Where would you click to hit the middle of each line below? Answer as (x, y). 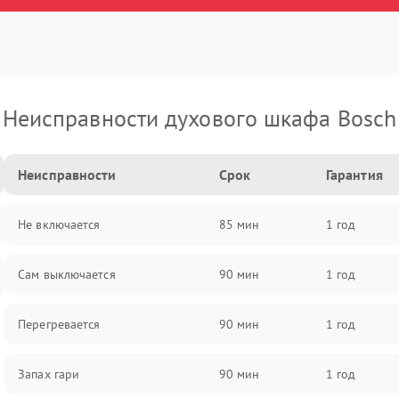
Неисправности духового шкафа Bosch (199, 118)
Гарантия (354, 175)
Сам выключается (67, 274)
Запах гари (49, 374)
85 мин (239, 224)
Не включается (59, 224)
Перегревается (59, 324)
